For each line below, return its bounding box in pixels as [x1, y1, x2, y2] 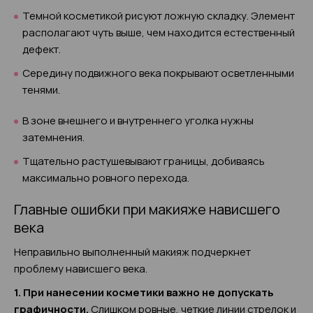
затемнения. [22, 130, 85, 145]
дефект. [22, 42, 61, 57]
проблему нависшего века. [14, 261, 147, 276]
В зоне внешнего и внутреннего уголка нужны [22, 113, 254, 128]
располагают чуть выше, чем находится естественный [22, 25, 295, 40]
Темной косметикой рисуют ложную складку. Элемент [22, 8, 295, 23]
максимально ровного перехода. [22, 170, 189, 185]
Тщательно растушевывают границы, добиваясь [22, 154, 265, 168]
